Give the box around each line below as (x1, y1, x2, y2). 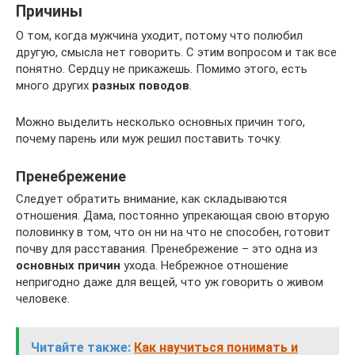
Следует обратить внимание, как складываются (16, 191, 287, 206)
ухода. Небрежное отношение (120, 258, 288, 273)
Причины (16, 2, 82, 21)
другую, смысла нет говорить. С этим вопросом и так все (16, 44, 337, 59)
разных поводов (92, 78, 189, 93)
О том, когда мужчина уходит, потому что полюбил (16, 28, 303, 43)
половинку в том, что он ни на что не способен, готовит (16, 224, 330, 239)
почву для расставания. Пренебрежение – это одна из (16, 241, 318, 256)
